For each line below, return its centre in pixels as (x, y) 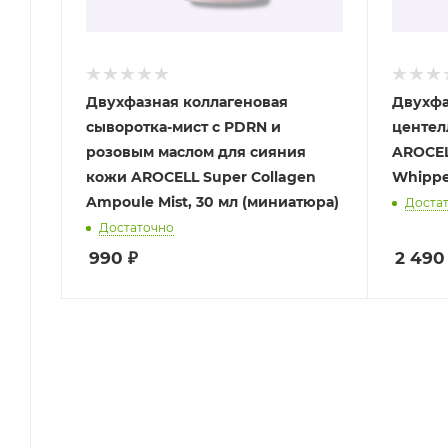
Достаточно (136, 227)
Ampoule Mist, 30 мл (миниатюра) (212, 201)
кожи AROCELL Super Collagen (201, 176)
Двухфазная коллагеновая (187, 101)
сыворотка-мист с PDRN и (183, 126)
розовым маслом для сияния (196, 151)
